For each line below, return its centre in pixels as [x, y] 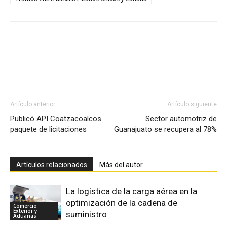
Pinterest [153, 56]
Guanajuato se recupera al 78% [165, 129]
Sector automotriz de [181, 118]
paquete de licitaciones [48, 129]
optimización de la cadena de [122, 202]
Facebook [47, 56]
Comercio [25, 205]
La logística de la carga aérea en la [131, 191]
